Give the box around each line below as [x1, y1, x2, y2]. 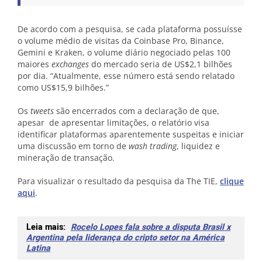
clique [220, 175, 244, 187]
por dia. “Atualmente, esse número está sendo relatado [18, 70, 235, 81]
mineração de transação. [18, 151, 115, 163]
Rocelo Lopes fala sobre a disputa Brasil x [71, 220, 230, 233]
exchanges [51, 58, 89, 70]
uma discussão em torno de [18, 140, 129, 151]
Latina [26, 242, 50, 254]
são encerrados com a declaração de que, [54, 105, 219, 116]
